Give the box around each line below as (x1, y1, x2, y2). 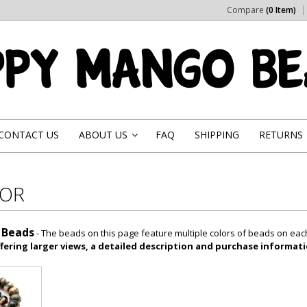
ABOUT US (79, 128, 127, 141)
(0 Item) (266, 4, 296, 16)
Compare (227, 4, 266, 16)
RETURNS (259, 128, 303, 141)
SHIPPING (195, 128, 239, 141)
